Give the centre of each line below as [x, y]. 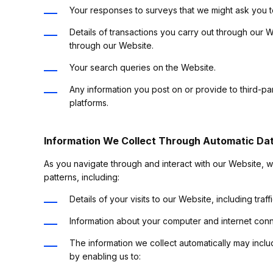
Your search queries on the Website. [143, 67]
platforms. [89, 103]
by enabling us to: [105, 256]
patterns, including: [82, 177]
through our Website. [112, 45]
